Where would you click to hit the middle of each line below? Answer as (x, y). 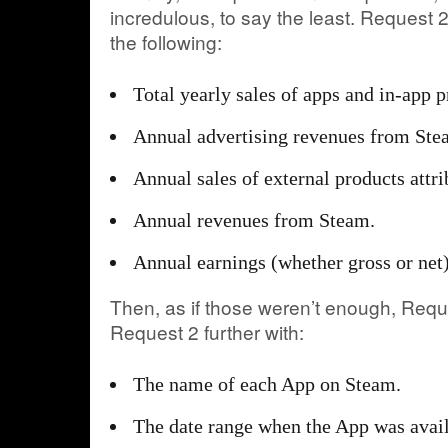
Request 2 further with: (207, 331)
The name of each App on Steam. (267, 384)
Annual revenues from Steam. (254, 220)
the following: (166, 41)
